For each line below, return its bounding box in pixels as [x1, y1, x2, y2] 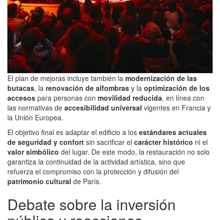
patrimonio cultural [7, 176, 71, 186]
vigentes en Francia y [142, 102, 211, 112]
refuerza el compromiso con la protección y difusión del [7, 166, 179, 176]
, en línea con [162, 92, 204, 103]
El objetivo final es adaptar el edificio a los [7, 127, 139, 137]
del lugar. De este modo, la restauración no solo [59, 146, 210, 157]
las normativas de [7, 102, 64, 112]
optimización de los [144, 82, 210, 93]
